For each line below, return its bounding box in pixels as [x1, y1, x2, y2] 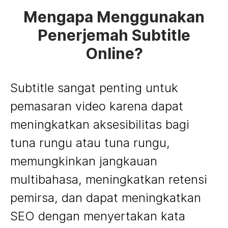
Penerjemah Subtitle [38, 25, 190, 44]
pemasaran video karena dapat [10, 98, 183, 113]
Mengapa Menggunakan [23, 7, 205, 26]
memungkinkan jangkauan [10, 153, 157, 168]
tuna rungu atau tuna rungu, [10, 135, 170, 150]
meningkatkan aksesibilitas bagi [10, 117, 189, 132]
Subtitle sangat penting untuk [10, 80, 178, 95]
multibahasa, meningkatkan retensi [10, 172, 207, 187]
